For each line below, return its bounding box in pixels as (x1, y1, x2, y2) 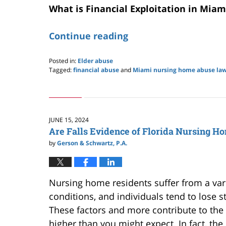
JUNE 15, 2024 (49, 115, 89, 124)
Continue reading (49, 29, 128, 42)
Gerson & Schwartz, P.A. (57, 138, 127, 147)
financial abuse (73, 65, 119, 74)
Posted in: (49, 56, 76, 65)
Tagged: (49, 65, 72, 74)
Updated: (48, 74, 74, 83)
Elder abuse (78, 56, 113, 65)
